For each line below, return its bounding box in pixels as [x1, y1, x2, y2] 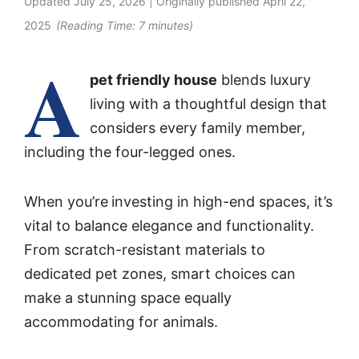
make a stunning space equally [24, 289, 232, 307]
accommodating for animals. [24, 313, 218, 331]
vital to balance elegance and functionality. [24, 217, 314, 235]
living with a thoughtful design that [90, 95, 327, 112]
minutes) [148, 18, 193, 32]
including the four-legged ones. [24, 143, 236, 160]
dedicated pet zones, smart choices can [24, 265, 296, 283]
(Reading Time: [56, 18, 139, 32]
